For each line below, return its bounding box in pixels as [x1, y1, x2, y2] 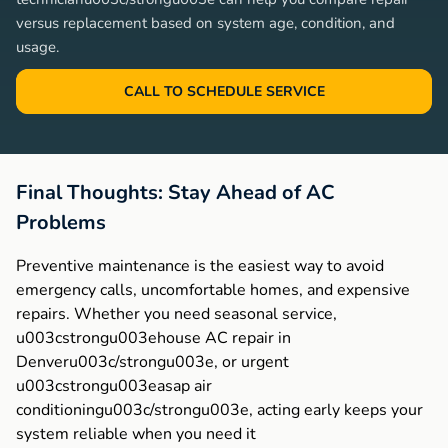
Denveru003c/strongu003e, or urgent [16, 350, 289, 373]
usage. [16, 36, 59, 57]
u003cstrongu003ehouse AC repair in [16, 326, 291, 349]
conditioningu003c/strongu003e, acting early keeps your [16, 398, 423, 421]
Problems [16, 208, 106, 236]
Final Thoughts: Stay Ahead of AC [16, 178, 335, 206]
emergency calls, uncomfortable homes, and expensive [16, 278, 410, 301]
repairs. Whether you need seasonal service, [16, 302, 337, 325]
